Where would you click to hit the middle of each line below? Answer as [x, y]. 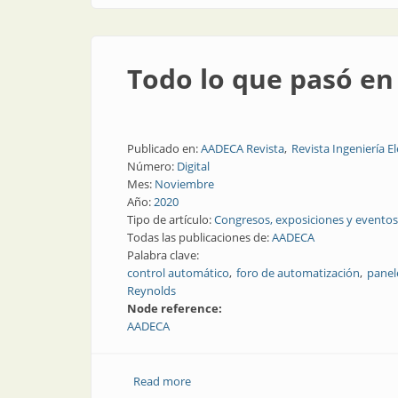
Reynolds [151, 291]
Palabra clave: [164, 255]
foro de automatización [298, 273]
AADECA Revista [243, 148]
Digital [193, 166]
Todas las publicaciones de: [199, 237]
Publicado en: [164, 148]
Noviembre [184, 184]
